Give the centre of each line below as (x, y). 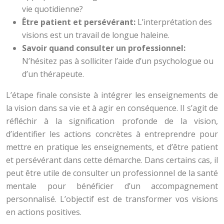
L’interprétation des (175, 22)
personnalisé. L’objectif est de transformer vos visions (112, 199)
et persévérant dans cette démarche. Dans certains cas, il (112, 160)
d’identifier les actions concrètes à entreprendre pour (112, 134)
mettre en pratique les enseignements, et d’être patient (112, 147)
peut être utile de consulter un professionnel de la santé (112, 173)
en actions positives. (44, 212)
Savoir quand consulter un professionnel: (104, 48)
